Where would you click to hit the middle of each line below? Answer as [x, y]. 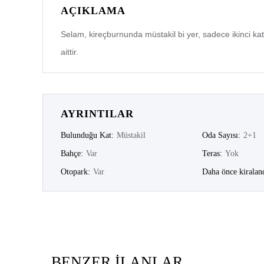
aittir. [70, 52]
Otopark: [75, 172]
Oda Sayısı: [222, 136]
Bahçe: [72, 154]
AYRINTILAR [97, 114]
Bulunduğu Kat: [87, 136]
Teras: [212, 154]
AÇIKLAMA [93, 11]
